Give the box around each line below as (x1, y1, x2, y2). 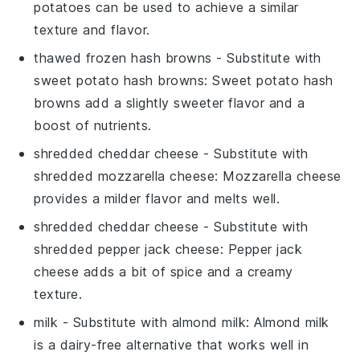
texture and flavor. (34, 21, 150, 38)
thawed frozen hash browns (34, 49, 212, 66)
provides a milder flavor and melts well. (34, 190, 280, 207)
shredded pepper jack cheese (34, 240, 220, 257)
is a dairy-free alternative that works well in (34, 336, 309, 353)
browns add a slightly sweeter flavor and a (34, 94, 305, 111)
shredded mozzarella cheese (34, 167, 215, 184)
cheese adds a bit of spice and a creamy (34, 263, 293, 280)
